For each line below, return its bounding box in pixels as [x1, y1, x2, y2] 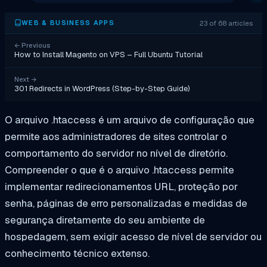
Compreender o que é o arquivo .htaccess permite [5, 163, 234, 176]
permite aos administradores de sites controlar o [5, 129, 227, 143]
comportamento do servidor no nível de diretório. [5, 146, 228, 160]
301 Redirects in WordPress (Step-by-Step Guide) [14, 83, 190, 94]
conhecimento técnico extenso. [5, 246, 150, 260]
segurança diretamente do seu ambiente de [5, 213, 205, 226]
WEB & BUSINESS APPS [21, 18, 115, 27]
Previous [20, 41, 50, 49]
